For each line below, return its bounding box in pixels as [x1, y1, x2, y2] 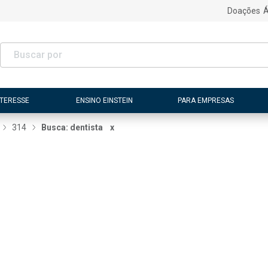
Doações [227, 6, 260, 16]
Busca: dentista [41, 123, 103, 132]
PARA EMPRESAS [177, 96, 234, 105]
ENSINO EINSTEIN [76, 96, 133, 105]
